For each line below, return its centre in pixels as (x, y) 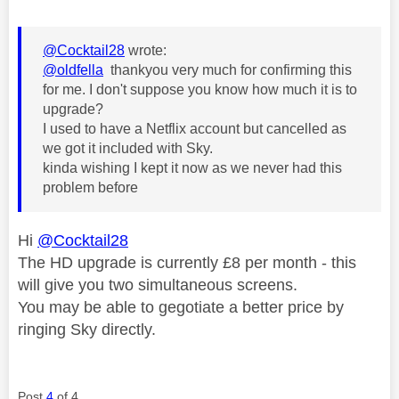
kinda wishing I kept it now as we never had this (192, 167)
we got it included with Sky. (130, 148)
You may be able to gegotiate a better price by (181, 307)
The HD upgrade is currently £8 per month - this (187, 262)
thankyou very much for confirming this (228, 69)
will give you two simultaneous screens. (158, 285)
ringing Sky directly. (87, 329)
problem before (92, 187)
